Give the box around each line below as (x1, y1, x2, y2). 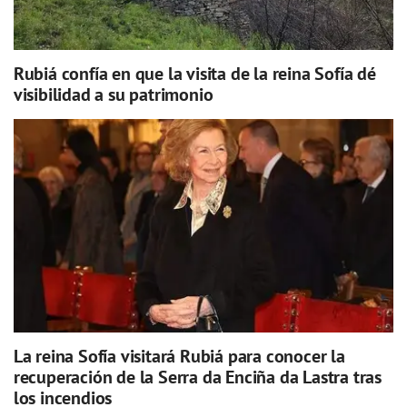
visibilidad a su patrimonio (13, 83, 213, 107)
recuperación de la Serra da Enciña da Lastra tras (13, 365, 382, 390)
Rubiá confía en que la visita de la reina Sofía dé (13, 62, 376, 86)
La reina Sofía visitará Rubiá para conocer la (13, 344, 345, 369)
